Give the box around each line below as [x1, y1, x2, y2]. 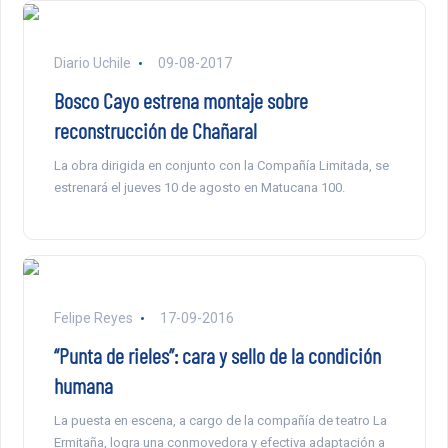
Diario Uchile [53, 54, 134, 71]
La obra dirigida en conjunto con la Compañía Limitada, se [53, 157, 389, 173]
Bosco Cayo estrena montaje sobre [53, 86, 308, 113]
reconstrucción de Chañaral [53, 116, 257, 143]
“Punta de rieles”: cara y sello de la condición [53, 341, 381, 368]
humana [53, 371, 113, 398]
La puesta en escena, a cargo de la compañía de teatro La [53, 412, 387, 428]
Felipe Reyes [53, 309, 136, 326]
